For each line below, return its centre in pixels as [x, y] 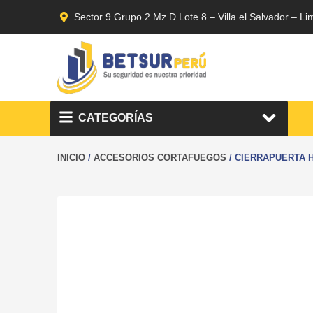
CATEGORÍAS [116, 117]
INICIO [71, 157]
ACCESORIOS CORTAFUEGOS [160, 157]
